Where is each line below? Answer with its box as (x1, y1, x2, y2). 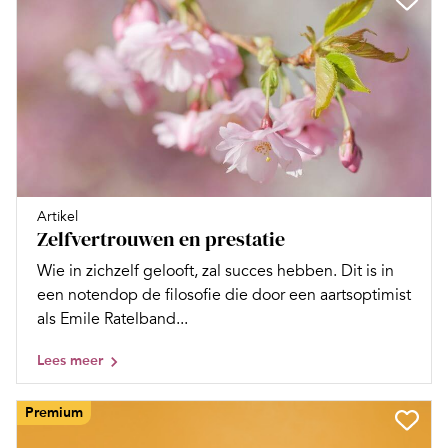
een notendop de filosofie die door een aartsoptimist (37, 284, 411, 305)
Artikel (37, 207, 78, 225)
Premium (25, 403, 83, 421)
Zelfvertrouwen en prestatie (37, 224, 285, 253)
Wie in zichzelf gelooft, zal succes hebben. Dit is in (37, 260, 394, 281)
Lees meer (37, 351, 103, 369)
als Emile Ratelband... (37, 308, 188, 329)
